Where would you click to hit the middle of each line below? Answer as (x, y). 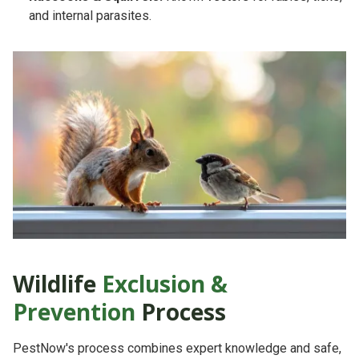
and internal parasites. (90, 15)
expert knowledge (236, 348)
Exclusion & (165, 283)
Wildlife (57, 283)
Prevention (74, 311)
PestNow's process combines (99, 348)
